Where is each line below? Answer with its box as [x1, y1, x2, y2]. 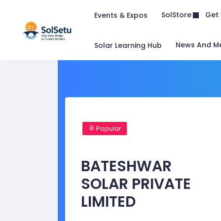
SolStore [161, 10, 191, 20]
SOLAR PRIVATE [81, 173, 191, 194]
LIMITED [81, 191, 136, 212]
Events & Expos [94, 10, 147, 20]
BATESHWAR [81, 155, 172, 177]
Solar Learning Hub [94, 40, 162, 50]
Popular [94, 124, 121, 133]
